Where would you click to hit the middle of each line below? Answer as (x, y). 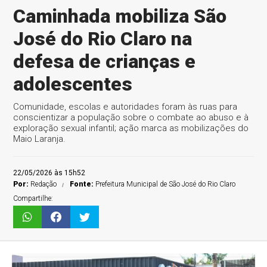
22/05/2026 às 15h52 (49, 173)
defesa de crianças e (105, 61)
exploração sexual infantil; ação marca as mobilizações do (131, 128)
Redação (44, 184)
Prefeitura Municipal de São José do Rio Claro (166, 184)
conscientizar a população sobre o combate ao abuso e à (131, 117)
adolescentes (73, 84)
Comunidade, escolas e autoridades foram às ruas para (125, 107)
